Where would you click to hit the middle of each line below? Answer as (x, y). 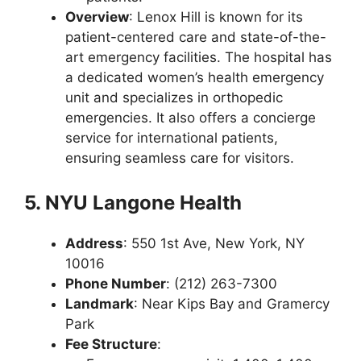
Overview (97, 17)
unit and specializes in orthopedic (174, 97)
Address (94, 243)
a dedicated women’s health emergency (195, 77)
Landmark (100, 304)
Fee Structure (111, 344)
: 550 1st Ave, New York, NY (214, 243)
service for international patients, (172, 137)
